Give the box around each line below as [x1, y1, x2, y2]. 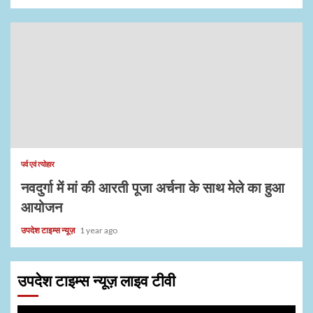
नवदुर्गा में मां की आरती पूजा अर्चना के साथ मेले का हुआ [21, 179, 284, 196]
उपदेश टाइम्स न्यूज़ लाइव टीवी [17, 272, 175, 290]
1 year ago [80, 224, 117, 235]
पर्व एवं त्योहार [21, 159, 54, 168]
